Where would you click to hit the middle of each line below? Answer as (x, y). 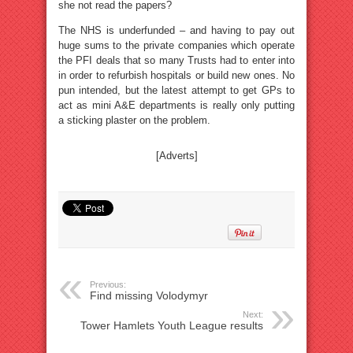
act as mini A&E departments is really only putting (176, 105)
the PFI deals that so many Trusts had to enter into (176, 60)
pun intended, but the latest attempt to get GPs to (176, 90)
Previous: (108, 284)
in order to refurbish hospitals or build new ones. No (176, 75)
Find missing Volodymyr (149, 295)
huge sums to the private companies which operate (176, 45)
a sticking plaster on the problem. (134, 120)
